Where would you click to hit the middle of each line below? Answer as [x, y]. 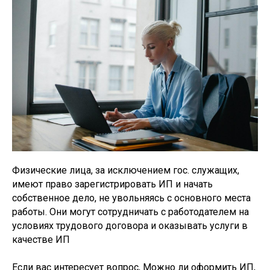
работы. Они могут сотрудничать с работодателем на [130, 212]
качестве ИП [41, 239]
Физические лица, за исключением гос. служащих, [126, 170]
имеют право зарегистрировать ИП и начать [112, 184]
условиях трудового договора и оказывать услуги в [130, 225]
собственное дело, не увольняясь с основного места [131, 198]
